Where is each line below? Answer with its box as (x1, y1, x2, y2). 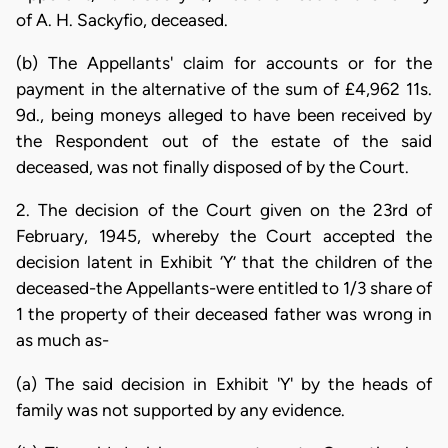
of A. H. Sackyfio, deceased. (16, 9, 228, 30)
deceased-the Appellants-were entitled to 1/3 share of (16, 278, 432, 299)
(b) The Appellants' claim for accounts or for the (16, 53, 432, 74)
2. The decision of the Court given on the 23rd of (16, 200, 432, 221)
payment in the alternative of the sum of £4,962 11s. (16, 79, 432, 100)
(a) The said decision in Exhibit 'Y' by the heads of (16, 373, 432, 394)
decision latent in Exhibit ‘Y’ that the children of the (16, 252, 432, 273)
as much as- (16, 330, 109, 351)
